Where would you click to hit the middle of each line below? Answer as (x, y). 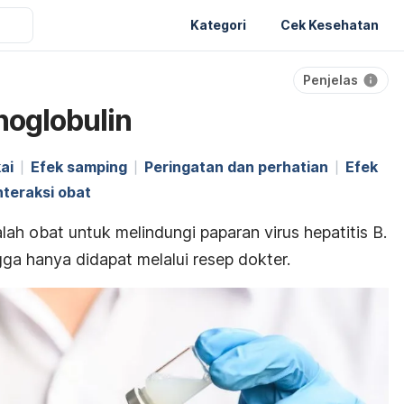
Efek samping (79, 167)
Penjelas (331, 80)
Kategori (218, 24)
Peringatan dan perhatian (236, 167)
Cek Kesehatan (330, 24)
